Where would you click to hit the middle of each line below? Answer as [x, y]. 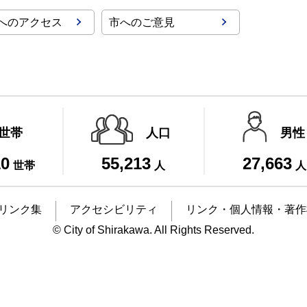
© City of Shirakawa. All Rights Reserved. [153, 230]
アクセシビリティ [114, 209]
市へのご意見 [142, 22]
